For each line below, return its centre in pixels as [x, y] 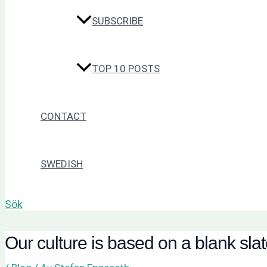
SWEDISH [62, 164]
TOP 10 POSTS [126, 69]
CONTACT [63, 117]
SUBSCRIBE [117, 21]
